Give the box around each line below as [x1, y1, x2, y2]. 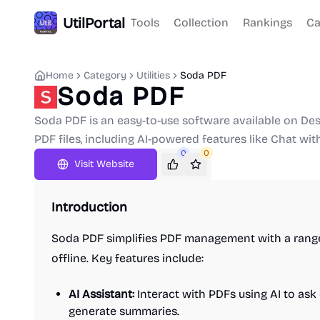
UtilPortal [63, 14, 125, 31]
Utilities [136, 69, 170, 81]
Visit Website [74, 158, 134, 170]
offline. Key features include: [51, 251, 204, 265]
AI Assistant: [69, 287, 134, 301]
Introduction [51, 199, 127, 215]
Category [84, 69, 126, 81]
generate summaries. [69, 304, 179, 318]
